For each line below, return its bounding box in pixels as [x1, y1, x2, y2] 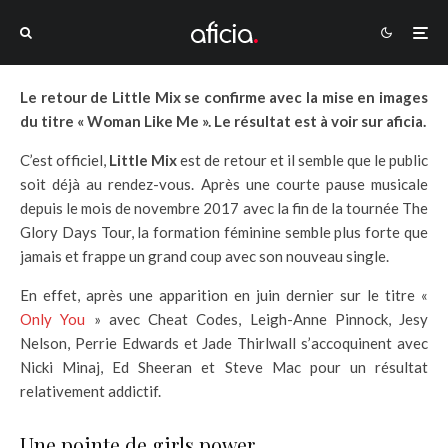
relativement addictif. [20, 382, 161, 400]
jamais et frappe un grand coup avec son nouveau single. [20, 247, 389, 265]
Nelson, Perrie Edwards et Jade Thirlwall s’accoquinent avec [20, 334, 428, 352]
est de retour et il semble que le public [177, 151, 429, 169]
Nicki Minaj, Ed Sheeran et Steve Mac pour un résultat [20, 358, 428, 376]
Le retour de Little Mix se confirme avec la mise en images [20, 88, 428, 106]
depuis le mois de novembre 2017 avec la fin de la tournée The [20, 199, 428, 217]
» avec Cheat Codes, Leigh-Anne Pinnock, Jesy [85, 310, 428, 328]
